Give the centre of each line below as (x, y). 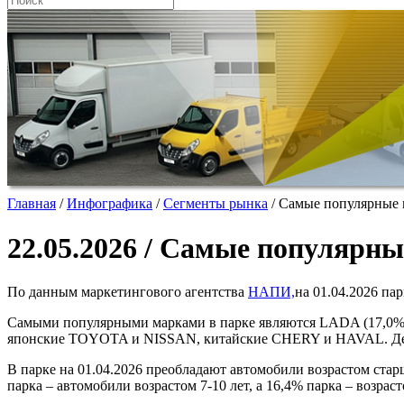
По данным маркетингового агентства (128, 292)
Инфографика (110, 204)
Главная (32, 204)
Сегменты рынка (216, 204)
